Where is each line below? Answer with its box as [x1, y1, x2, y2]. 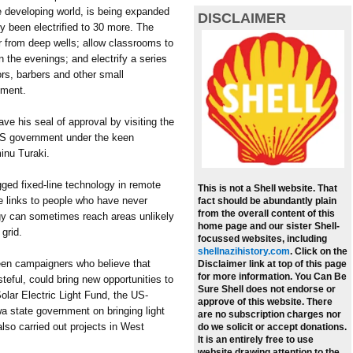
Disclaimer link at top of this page [198, 258, 347, 270]
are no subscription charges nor [198, 309, 341, 321]
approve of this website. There [198, 296, 333, 308]
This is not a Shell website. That [198, 183, 337, 195]
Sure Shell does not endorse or [198, 284, 336, 295]
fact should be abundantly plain [198, 195, 336, 207]
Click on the [295, 246, 347, 258]
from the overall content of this [198, 208, 335, 220]
